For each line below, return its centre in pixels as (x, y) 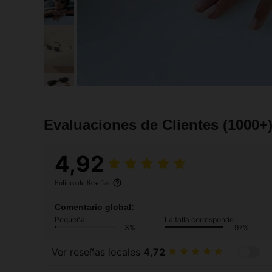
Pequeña (70, 219)
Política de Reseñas (82, 182)
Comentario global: (94, 207)
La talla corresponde (199, 219)
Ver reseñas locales (97, 252)
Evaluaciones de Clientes (133, 124)
